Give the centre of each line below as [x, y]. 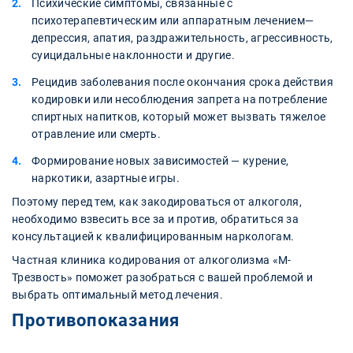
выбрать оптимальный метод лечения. [117, 294]
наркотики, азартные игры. [106, 178]
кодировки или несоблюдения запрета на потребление [180, 99]
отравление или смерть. [97, 134]
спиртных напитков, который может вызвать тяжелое [179, 116]
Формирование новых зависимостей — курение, [160, 160]
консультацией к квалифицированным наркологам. [153, 236]
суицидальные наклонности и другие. [133, 55]
